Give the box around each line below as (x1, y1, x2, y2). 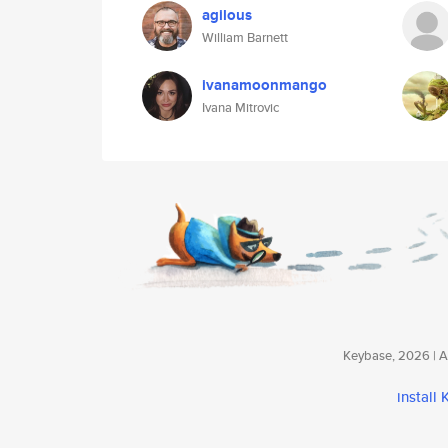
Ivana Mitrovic (202, 98, 279, 117)
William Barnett (202, 28, 288, 47)
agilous (202, 4, 252, 26)
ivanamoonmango (202, 74, 327, 96)
